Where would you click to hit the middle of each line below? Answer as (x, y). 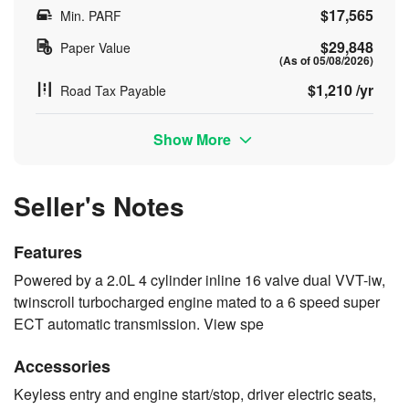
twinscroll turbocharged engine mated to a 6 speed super (197, 301)
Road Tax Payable (113, 90)
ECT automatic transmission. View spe (139, 323)
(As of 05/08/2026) (326, 60)
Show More (194, 139)
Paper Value (95, 47)
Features (48, 252)
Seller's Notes (99, 205)
